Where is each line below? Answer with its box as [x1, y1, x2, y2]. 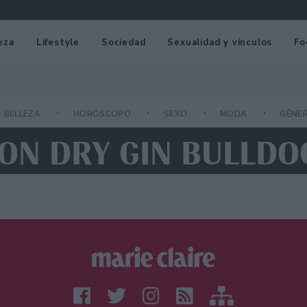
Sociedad [101, 36, 146, 49]
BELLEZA [3, 108, 43, 120]
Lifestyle [36, 36, 80, 49]
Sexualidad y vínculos [167, 36, 273, 49]
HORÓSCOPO [73, 108, 134, 120]
